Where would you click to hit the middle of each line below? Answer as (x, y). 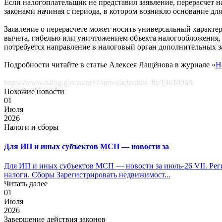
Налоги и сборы (31, 127)
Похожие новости (34, 91)
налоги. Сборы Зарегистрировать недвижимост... (87, 175)
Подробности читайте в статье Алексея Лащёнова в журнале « (110, 64)
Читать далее (26, 184)
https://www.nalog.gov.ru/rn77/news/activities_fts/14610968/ (99, 82)
